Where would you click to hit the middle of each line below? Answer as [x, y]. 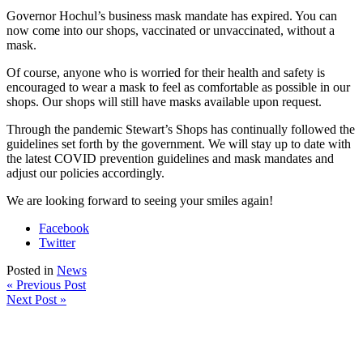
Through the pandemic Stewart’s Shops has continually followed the [181, 130]
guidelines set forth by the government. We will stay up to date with [179, 144]
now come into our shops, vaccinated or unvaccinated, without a [171, 31]
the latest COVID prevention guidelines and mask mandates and [170, 159]
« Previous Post [46, 285]
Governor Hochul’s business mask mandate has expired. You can [172, 16]
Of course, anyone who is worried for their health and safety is [166, 73]
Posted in [32, 271]
